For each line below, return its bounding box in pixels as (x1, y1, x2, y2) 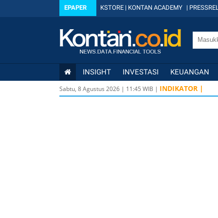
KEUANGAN (170, 68, 209, 76)
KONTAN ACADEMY (128, 4, 182, 11)
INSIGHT (83, 68, 111, 76)
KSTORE (100, 4, 124, 11)
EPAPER (64, 4, 87, 11)
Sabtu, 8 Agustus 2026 (59, 85, 120, 93)
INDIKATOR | (160, 84, 203, 93)
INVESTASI (123, 68, 159, 76)
